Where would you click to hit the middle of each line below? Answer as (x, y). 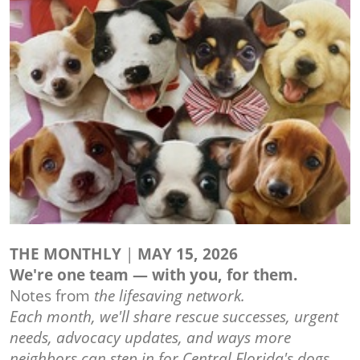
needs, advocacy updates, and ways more (150, 338)
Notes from (52, 296)
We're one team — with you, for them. (153, 275)
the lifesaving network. (170, 296)
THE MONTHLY (65, 254)
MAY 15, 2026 (188, 254)
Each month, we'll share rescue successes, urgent (174, 317)
